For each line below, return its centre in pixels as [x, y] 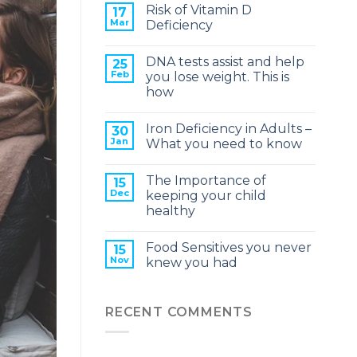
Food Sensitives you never [229, 248]
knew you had [192, 263]
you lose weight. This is [218, 77]
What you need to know [224, 144]
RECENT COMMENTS [179, 312]
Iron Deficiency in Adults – [229, 129]
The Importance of [206, 181]
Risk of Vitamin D [199, 10]
